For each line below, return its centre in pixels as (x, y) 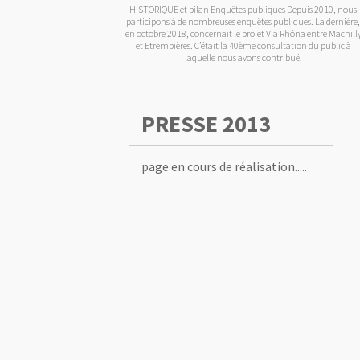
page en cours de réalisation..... (224, 166)
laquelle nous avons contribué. (243, 57)
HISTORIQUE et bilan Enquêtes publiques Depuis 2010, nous (243, 9)
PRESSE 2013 (206, 124)
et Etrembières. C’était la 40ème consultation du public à (243, 45)
